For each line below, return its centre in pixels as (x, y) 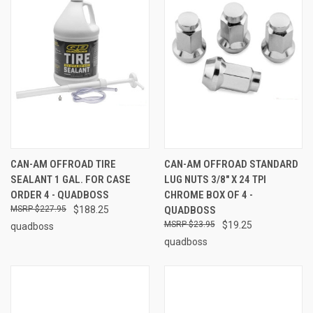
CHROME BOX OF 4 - (208, 195)
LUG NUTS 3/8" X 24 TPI (215, 179)
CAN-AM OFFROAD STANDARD (231, 164)
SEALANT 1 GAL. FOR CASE (71, 179)
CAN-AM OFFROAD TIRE (63, 164)
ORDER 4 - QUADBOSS (60, 195)
